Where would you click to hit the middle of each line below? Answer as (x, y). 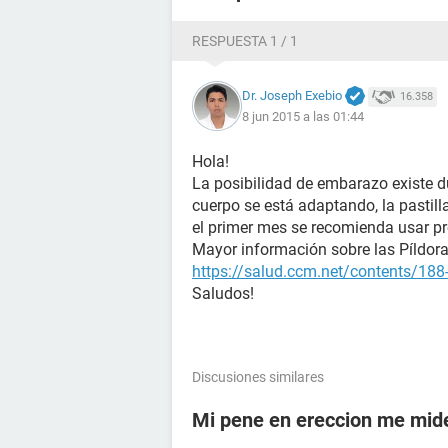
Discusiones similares (258, 377)
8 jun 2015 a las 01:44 (303, 117)
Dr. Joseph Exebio (292, 95)
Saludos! (223, 293)
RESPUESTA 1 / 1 (245, 41)
